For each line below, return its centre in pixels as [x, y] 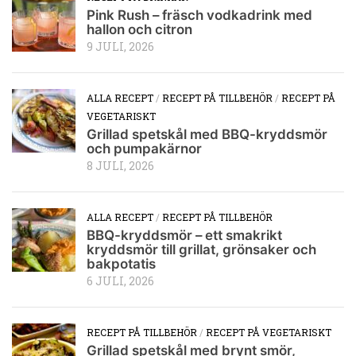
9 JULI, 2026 [120, 47]
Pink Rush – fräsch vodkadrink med [199, 15]
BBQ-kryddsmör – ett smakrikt [184, 236]
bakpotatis [121, 264]
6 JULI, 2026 [120, 282]
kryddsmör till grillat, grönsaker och [201, 250]
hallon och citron [139, 30]
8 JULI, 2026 [120, 166]
